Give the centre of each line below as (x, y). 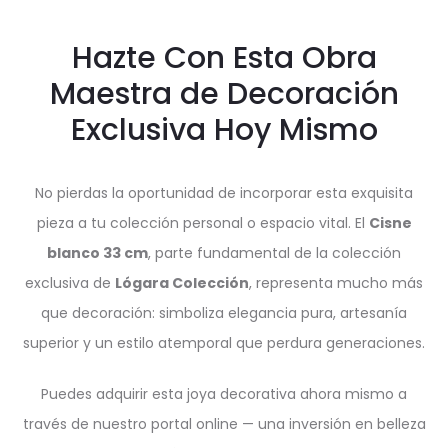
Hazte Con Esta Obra (224, 58)
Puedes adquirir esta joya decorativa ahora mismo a (224, 394)
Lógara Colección (182, 283)
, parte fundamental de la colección (274, 253)
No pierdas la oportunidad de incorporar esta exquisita (224, 193)
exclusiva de (70, 283)
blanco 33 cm (97, 253)
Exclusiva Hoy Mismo (224, 130)
